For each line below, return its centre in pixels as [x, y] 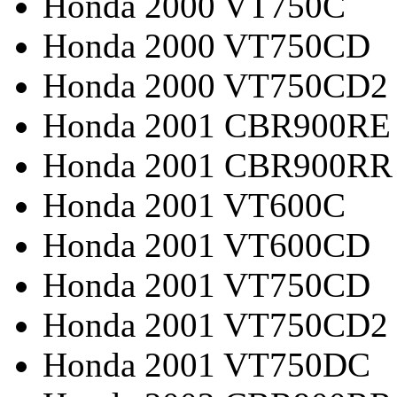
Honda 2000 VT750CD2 [215, 85]
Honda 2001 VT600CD [206, 245]
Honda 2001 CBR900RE [217, 125]
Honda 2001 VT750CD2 [215, 324]
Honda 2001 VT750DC [206, 364]
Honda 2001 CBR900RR [218, 165]
